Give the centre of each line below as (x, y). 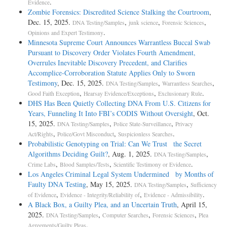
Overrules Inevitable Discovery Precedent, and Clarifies (107, 62)
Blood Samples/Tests (85, 164)
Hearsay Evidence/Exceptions (119, 93)
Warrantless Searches (187, 83)
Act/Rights (41, 134)
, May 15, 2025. (110, 184)
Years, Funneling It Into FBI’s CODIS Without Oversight (110, 113)
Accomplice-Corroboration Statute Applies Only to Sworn (111, 72)
